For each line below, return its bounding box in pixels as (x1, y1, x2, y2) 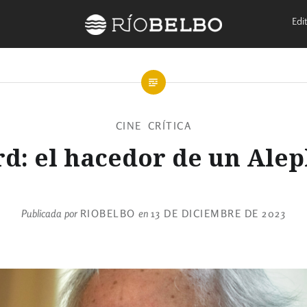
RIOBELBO (79, 207, 136, 220)
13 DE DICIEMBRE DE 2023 (150, 207, 286, 220)
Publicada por (21, 207, 80, 220)
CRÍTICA (147, 119, 192, 132)
